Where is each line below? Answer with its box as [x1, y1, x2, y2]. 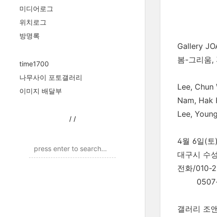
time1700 [19, 60, 49, 68]
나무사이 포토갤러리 [19, 73, 82, 81]
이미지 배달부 [19, 87, 62, 95]
